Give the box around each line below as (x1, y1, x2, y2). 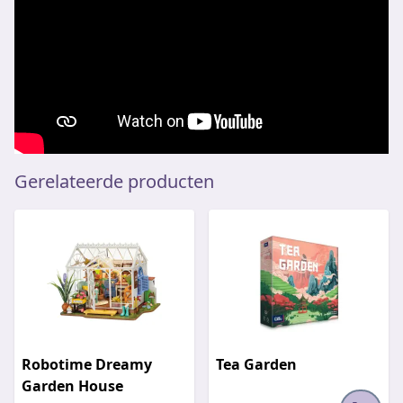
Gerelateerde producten (14, 169, 214, 193)
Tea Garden (216, 354, 297, 374)
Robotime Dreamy (22, 354, 152, 374)
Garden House (22, 376, 123, 396)
